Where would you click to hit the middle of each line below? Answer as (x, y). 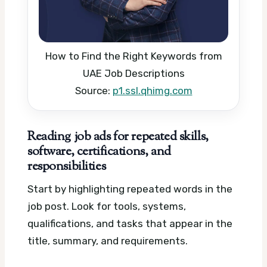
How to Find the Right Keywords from (133, 56)
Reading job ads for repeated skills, (118, 137)
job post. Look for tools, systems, (107, 207)
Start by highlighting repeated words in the (130, 189)
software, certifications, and (99, 152)
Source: (94, 90)
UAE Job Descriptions (133, 73)
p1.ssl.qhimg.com (152, 90)
